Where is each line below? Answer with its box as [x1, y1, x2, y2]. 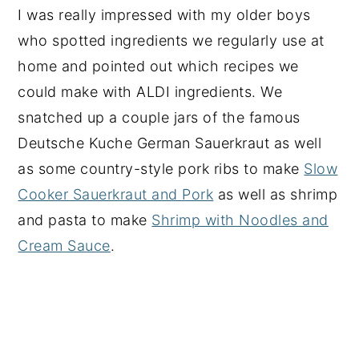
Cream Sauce [18, 237, 111, 255]
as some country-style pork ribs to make [18, 160, 305, 178]
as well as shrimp [213, 186, 338, 204]
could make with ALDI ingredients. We [18, 83, 283, 101]
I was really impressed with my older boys [18, 6, 311, 24]
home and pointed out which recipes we [18, 58, 299, 75]
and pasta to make [18, 212, 152, 229]
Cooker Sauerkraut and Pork [18, 186, 214, 204]
